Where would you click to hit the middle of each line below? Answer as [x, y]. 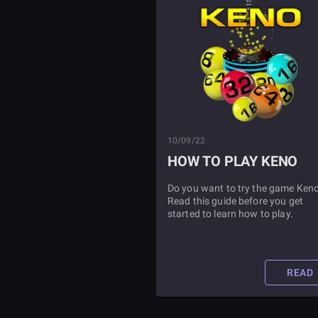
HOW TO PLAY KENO [232, 161]
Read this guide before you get [235, 201]
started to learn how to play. [230, 214]
